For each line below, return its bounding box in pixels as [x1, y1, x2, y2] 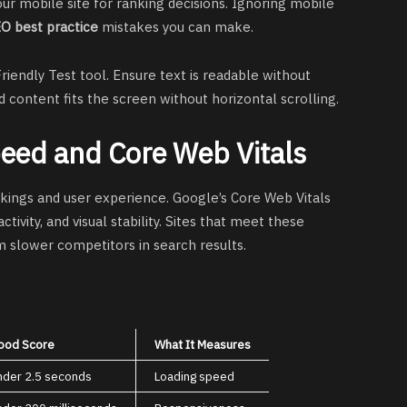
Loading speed [154, 367, 234, 384]
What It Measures [154, 335, 251, 352]
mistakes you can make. [98, 18, 253, 36]
